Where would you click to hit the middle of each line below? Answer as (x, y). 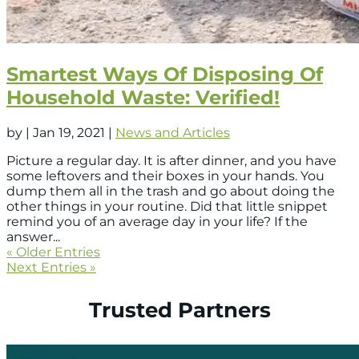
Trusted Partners (179, 310)
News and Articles (173, 132)
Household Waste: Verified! (143, 97)
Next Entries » (51, 267)
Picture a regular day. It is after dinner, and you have (171, 160)
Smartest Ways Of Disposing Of (165, 74)
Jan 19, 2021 (69, 132)
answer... (33, 236)
